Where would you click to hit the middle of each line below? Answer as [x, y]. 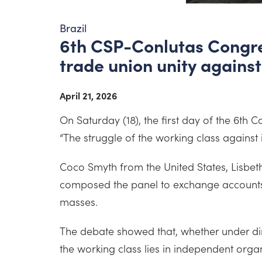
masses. [79, 201]
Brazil [73, 28]
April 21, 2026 [88, 95]
